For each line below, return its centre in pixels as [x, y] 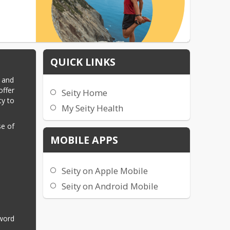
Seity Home [84, 93]
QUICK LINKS [83, 62]
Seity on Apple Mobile [104, 171]
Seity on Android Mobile [110, 186]
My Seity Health [92, 108]
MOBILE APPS [84, 140]
